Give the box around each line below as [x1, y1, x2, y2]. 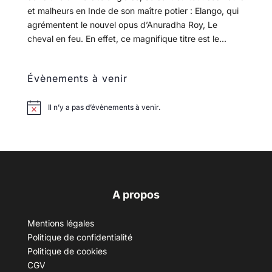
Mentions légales [27, 218, 94, 229]
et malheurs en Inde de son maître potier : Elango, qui [27, 5, 239, 16]
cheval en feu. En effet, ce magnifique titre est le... [27, 33, 226, 44]
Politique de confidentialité [27, 232, 132, 243]
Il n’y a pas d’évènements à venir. [47, 103, 160, 112]
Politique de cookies [27, 246, 107, 257]
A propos [112, 188, 160, 202]
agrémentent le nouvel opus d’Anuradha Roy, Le [27, 19, 217, 30]
